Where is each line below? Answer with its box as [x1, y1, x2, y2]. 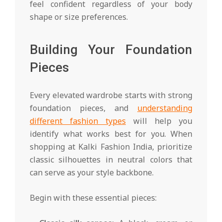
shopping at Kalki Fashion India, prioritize [30, 141, 192, 152]
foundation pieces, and [30, 102, 137, 113]
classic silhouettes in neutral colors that [30, 154, 192, 165]
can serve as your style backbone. [30, 166, 154, 178]
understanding [137, 102, 192, 113]
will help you [126, 115, 192, 126]
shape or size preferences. [30, 11, 128, 22]
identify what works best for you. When [30, 128, 192, 139]
